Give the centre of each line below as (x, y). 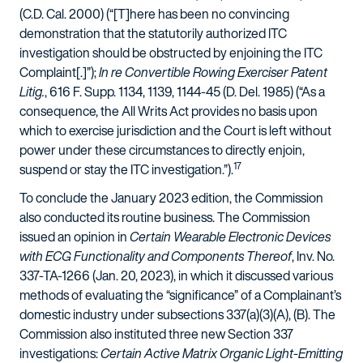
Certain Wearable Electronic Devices (230, 237)
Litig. (32, 92)
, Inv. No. (313, 256)
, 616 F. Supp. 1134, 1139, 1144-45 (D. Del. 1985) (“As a (185, 92)
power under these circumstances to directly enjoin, (162, 150)
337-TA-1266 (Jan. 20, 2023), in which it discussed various (176, 275)
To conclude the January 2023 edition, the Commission (171, 198)
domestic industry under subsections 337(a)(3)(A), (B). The (177, 314)
